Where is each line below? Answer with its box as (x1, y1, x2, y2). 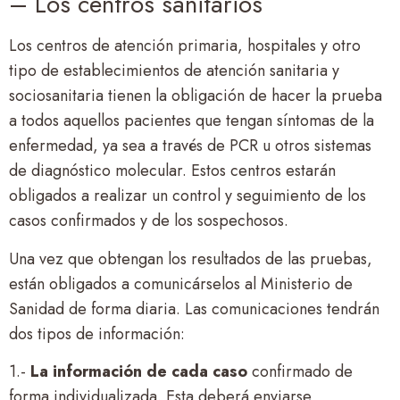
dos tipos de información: (9, 321, 185, 346)
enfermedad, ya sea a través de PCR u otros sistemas (9, 134, 371, 158)
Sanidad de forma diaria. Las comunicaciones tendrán (9, 296, 379, 321)
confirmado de (247, 360, 353, 383)
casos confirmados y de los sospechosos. (9, 209, 288, 233)
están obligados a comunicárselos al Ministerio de (9, 271, 353, 296)
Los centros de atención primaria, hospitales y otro (9, 34, 361, 58)
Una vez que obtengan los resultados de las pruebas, (9, 246, 372, 271)
